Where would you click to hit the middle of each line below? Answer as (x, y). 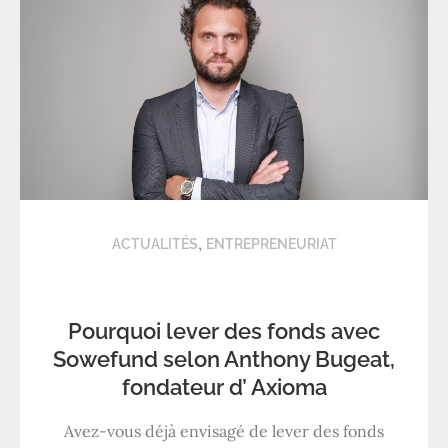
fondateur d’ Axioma (224, 386)
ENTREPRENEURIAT (271, 243)
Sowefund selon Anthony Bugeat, (224, 358)
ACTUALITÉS (154, 243)
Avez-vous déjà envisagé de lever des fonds (224, 430)
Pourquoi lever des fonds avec (224, 330)
